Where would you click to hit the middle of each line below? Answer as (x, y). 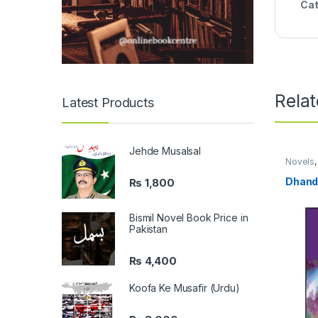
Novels (300, 162)
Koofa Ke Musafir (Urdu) (185, 288)
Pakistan (148, 229)
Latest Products (108, 102)
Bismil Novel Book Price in (189, 218)
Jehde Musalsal (165, 151)
